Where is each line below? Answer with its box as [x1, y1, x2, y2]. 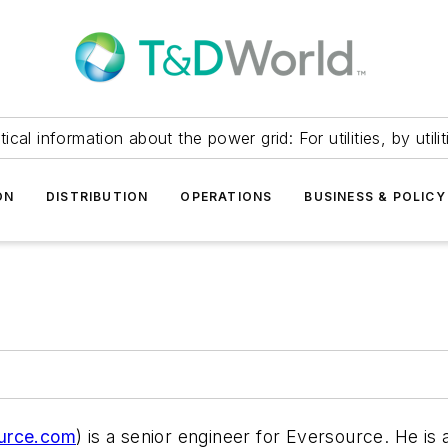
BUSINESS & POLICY [304, 189, 446, 204]
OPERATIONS [180, 189, 273, 204]
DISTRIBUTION [45, 189, 149, 204]
